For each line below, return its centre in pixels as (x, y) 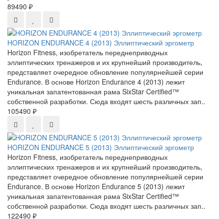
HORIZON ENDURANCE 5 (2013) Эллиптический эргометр (101, 147)
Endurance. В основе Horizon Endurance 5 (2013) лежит (96, 186)
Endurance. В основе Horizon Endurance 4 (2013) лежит (96, 82)
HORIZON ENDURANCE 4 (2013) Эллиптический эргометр (101, 43)
